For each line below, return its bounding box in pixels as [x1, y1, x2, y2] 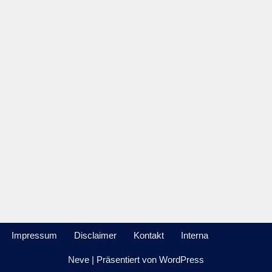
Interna [181, 230, 208, 240]
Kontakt [134, 230, 164, 240]
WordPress [159, 254, 204, 265]
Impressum [12, 230, 57, 240]
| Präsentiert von [89, 254, 159, 265]
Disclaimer [74, 230, 117, 240]
